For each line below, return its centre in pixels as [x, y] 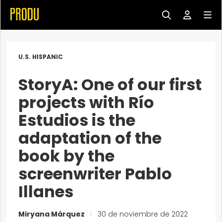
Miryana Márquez [52, 214]
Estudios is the [77, 120]
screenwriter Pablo [95, 174]
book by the [66, 156]
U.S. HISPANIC [41, 57]
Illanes [46, 192]
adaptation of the [90, 138]
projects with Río [86, 102]
